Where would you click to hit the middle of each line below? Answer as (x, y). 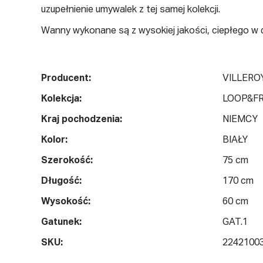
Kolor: (54, 141)
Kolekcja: (61, 100)
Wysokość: (66, 202)
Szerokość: (67, 161)
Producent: (66, 79)
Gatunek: (61, 223)
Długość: (61, 182)
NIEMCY (240, 120)
